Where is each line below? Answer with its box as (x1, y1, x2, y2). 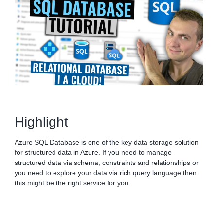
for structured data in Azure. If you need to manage (15, 148, 172, 157)
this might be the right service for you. (15, 179, 130, 187)
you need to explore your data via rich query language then (15, 169, 197, 177)
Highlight (15, 114, 68, 130)
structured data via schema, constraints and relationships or (15, 159, 199, 167)
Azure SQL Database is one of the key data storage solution (15, 138, 199, 146)
